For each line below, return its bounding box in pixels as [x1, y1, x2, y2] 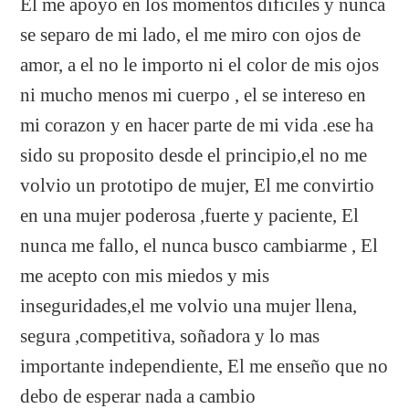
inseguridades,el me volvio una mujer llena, [20, 295, 358, 316]
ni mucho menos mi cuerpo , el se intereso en [20, 84, 367, 105]
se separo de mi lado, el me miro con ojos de [20, 24, 362, 45]
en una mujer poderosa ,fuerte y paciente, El [20, 204, 360, 225]
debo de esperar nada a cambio [20, 385, 257, 406]
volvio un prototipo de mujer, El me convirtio [20, 174, 375, 195]
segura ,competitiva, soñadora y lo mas [20, 325, 320, 346]
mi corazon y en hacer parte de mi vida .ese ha [20, 114, 374, 135]
